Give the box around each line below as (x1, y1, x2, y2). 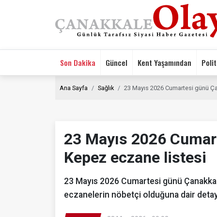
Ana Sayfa (60, 84, 88, 92)
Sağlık (98, 84, 114, 92)
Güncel (106, 56, 127, 68)
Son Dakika (60, 56, 95, 68)
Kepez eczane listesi (64, 148, 206, 167)
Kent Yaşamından (138, 56, 191, 68)
